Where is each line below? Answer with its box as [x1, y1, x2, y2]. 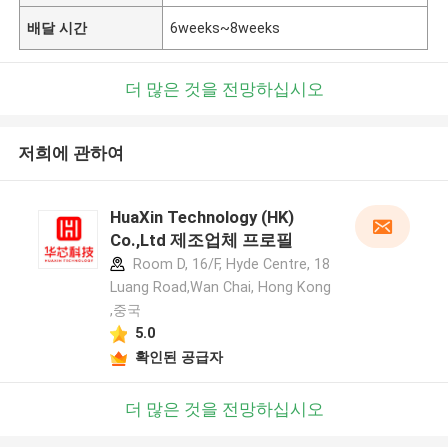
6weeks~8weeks [170, 19, 281, 36]
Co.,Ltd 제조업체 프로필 [109, 230, 293, 251]
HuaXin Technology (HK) [109, 207, 294, 228]
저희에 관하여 [17, 143, 124, 164]
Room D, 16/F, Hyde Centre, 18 [128, 256, 330, 273]
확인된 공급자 [134, 348, 223, 365]
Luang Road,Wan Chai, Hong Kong [109, 279, 331, 296]
